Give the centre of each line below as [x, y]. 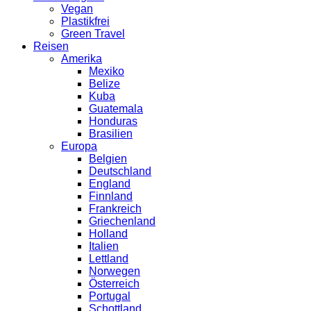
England [110, 184]
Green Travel [93, 34]
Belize [104, 84]
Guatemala [116, 109]
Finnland [111, 196]
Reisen [51, 47]
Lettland [109, 259]
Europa [79, 146]
